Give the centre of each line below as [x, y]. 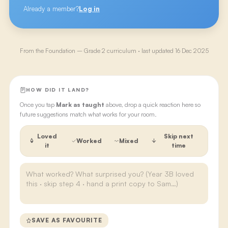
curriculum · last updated [139, 51]
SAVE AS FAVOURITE [67, 220]
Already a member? [51, 9]
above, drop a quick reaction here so [152, 105]
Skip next [178, 136]
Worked [89, 141]
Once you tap [38, 105]
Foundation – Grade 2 [75, 51]
